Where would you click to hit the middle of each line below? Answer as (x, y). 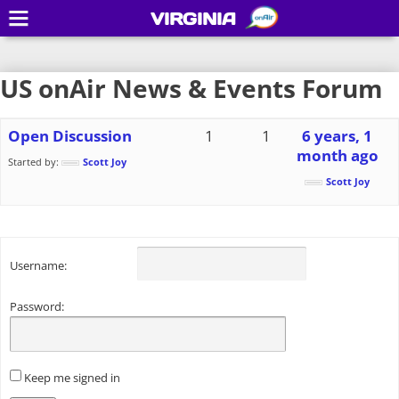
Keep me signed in (72, 378)
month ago (337, 155)
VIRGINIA (193, 19)
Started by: (35, 162)
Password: (37, 306)
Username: (38, 266)
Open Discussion (70, 136)
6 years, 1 (338, 136)
